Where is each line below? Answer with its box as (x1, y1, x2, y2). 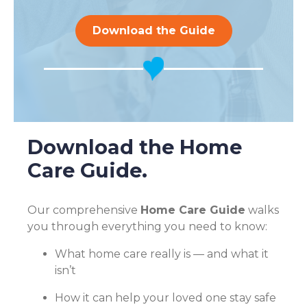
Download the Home (27, 135, 242, 159)
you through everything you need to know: (27, 219, 267, 233)
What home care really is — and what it (55, 247, 269, 260)
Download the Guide (92, 24, 215, 37)
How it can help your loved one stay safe (55, 291, 276, 304)
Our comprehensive (27, 203, 140, 217)
